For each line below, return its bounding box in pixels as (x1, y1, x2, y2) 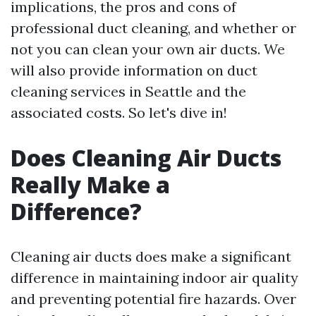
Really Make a (11, 169, 170, 200)
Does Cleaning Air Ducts (11, 142, 281, 173)
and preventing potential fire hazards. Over (11, 290, 296, 308)
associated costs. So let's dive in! (11, 104, 227, 121)
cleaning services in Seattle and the (11, 83, 246, 100)
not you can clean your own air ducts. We (11, 40, 285, 58)
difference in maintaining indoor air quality (11, 269, 298, 286)
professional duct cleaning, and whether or (11, 19, 296, 37)
